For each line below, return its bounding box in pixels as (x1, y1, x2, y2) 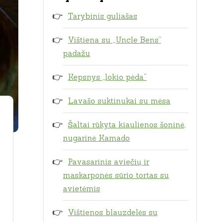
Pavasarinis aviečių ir (68, 157, 149, 166)
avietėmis (63, 183, 100, 193)
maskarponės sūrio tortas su (63, 170, 169, 180)
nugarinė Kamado (63, 133, 130, 143)
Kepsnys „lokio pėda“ (68, 72, 147, 82)
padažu (63, 48, 90, 58)
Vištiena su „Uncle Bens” (68, 35, 161, 45)
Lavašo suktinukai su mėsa (68, 96, 170, 106)
